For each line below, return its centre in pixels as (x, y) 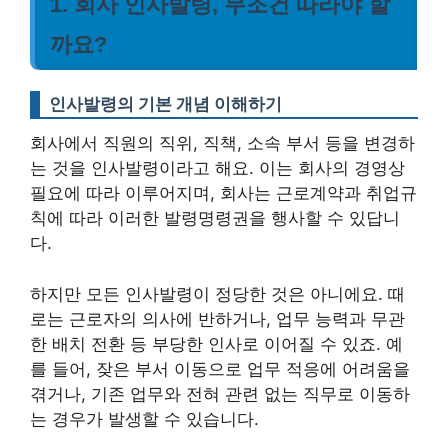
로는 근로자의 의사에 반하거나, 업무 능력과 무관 (217, 318)
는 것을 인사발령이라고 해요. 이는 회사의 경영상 (217, 168)
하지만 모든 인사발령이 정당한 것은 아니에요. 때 (217, 293)
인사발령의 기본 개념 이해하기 (165, 104)
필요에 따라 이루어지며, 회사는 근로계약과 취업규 (223, 193)
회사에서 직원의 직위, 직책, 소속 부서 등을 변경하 (222, 143)
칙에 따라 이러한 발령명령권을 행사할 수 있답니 (215, 218)
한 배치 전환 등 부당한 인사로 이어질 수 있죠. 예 (216, 343)
